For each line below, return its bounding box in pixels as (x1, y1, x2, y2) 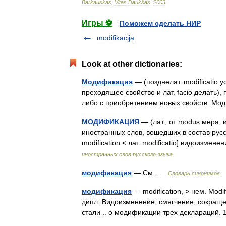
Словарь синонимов (168, 170, 220, 176)
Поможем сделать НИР (120, 19, 201, 27)
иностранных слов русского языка (82, 151, 173, 157)
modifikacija (97, 34, 134, 42)
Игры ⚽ (82, 19, 112, 27)
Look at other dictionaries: (82, 60, 182, 68)
